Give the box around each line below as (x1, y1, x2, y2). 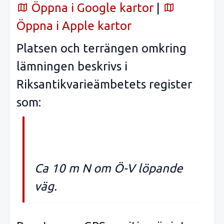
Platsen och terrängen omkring (16, 41, 186, 55)
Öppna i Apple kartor (16, 18, 131, 32)
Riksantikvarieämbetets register (16, 77, 192, 91)
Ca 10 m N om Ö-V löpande (34, 161, 182, 175)
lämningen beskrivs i (16, 59, 127, 73)
